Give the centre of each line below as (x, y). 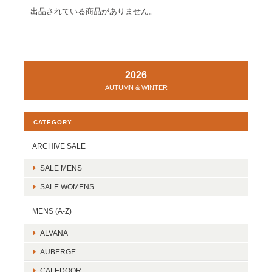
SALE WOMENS (67, 187)
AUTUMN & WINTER (136, 87)
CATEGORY (53, 122)
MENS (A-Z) (52, 211)
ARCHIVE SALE (59, 146)
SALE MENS (61, 168)
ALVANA (54, 233)
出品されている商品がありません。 (93, 11)
